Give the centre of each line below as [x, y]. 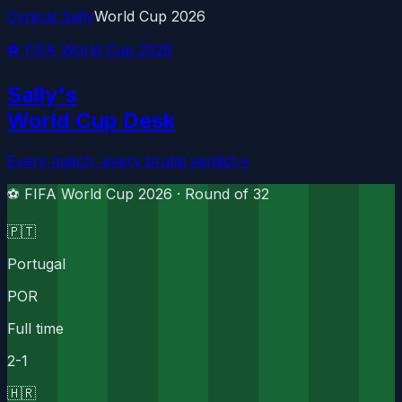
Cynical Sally [51, 16]
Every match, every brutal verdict [122, 160]
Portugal [36, 263]
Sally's [42, 94]
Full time [35, 328]
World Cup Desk [91, 120]
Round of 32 [227, 193]
